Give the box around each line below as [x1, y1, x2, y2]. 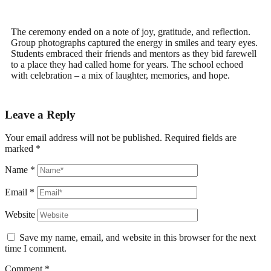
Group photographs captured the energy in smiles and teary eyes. [11, 38, 258, 48]
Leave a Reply [5, 108, 76, 121]
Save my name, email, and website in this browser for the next [19, 232, 256, 243]
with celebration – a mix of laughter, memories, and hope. [11, 70, 230, 80]
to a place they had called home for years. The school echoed [11, 59, 243, 70]
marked [5, 143, 36, 154]
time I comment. [5, 243, 67, 254]
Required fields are [165, 132, 237, 143]
